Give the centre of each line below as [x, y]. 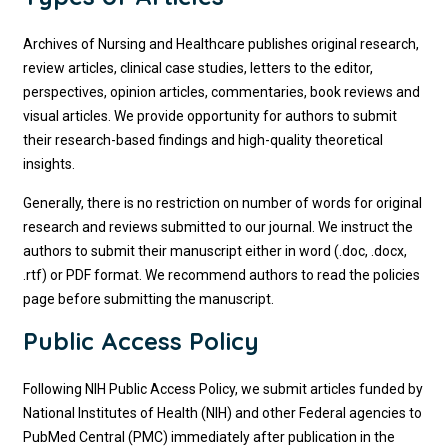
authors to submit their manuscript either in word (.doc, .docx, [215, 251]
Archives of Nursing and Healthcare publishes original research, [221, 44]
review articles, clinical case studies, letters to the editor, [198, 68]
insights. [49, 164]
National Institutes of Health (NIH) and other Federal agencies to [223, 413]
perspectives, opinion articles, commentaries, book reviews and [222, 92]
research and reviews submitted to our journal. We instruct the [218, 227]
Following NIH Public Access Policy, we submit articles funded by [223, 389]
